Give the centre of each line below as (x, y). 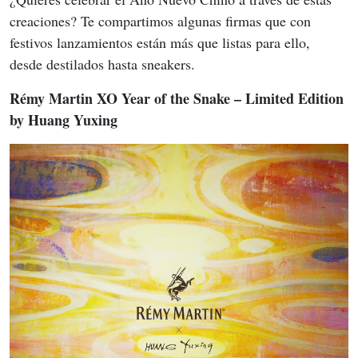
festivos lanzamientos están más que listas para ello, (162, 43)
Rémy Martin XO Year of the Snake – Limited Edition (179, 99)
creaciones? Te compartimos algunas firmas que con (162, 21)
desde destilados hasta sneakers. (102, 64)
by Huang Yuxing (64, 120)
